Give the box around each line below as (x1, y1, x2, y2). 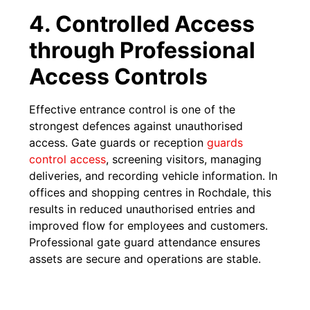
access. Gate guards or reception (29, 135, 208, 149)
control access (29, 152, 107, 166)
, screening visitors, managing (106, 152, 262, 166)
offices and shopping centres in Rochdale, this (29, 185, 272, 199)
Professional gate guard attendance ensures (29, 235, 261, 249)
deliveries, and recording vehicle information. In (29, 168, 278, 183)
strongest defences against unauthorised (29, 118, 244, 133)
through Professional (29, 36, 256, 64)
